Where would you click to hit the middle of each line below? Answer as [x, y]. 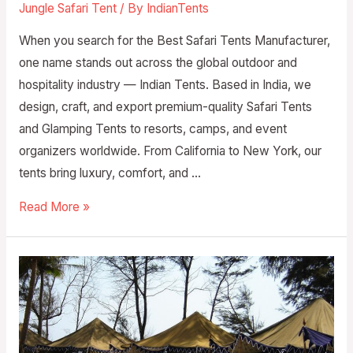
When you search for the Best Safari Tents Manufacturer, [174, 40]
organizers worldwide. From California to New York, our [170, 150]
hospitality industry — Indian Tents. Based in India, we [165, 84]
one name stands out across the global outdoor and [158, 62]
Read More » [54, 207]
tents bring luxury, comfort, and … [110, 173]
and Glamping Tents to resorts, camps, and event [152, 128]
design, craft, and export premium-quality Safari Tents [165, 106]
